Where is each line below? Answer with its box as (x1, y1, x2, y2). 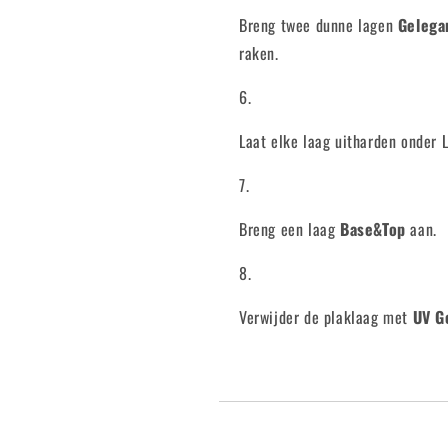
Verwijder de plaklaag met (239, 305, 413, 329)
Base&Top (340, 217, 406, 241)
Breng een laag (239, 217, 340, 241)
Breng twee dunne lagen (239, 13, 398, 37)
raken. (239, 41, 279, 65)
